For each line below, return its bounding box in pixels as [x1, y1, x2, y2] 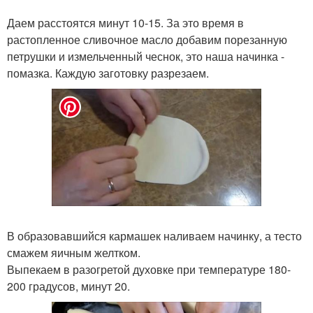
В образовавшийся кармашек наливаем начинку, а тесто [7, 228, 302, 245]
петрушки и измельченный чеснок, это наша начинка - [7, 48, 284, 64]
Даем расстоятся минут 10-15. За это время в [7, 14, 244, 31]
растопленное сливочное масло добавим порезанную [7, 31, 287, 48]
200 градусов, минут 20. [7, 278, 130, 295]
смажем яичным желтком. [7, 245, 140, 261]
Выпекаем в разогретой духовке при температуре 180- [7, 261, 291, 278]
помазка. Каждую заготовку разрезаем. [7, 64, 209, 81]
